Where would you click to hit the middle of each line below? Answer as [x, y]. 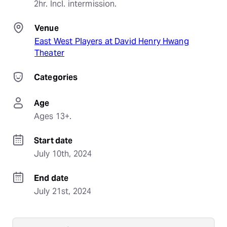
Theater [50, 53]
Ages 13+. [53, 116]
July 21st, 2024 [63, 191]
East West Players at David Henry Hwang [112, 41]
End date [51, 178]
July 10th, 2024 [63, 154]
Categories [56, 77]
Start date [53, 141]
